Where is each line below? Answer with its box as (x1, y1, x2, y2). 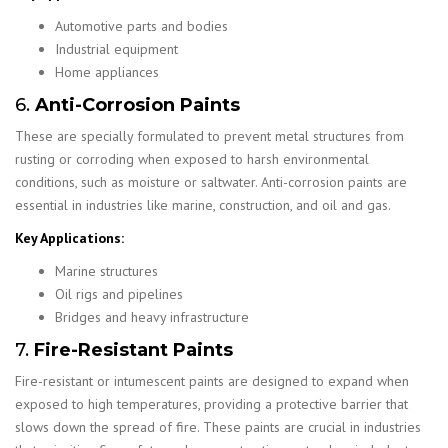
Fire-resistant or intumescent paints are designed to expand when (15, 372, 409, 390)
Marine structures (55, 262, 158, 280)
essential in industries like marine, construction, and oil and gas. (15, 196, 391, 214)
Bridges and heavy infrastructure (55, 308, 249, 326)
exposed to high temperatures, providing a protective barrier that (15, 395, 408, 413)
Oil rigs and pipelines (55, 285, 183, 303)
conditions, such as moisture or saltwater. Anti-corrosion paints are (15, 173, 407, 191)
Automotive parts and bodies (55, 17, 228, 35)
